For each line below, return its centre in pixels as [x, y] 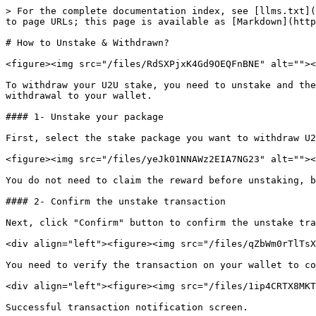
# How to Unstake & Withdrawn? [87, 43]
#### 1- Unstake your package [85, 117]
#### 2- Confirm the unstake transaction [116, 201]
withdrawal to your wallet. [79, 96]
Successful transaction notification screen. [127, 307]
